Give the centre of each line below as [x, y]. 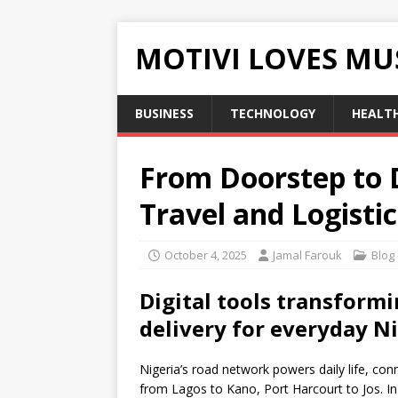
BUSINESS [164, 113]
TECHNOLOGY [273, 113]
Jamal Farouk [307, 255]
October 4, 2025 [206, 255]
